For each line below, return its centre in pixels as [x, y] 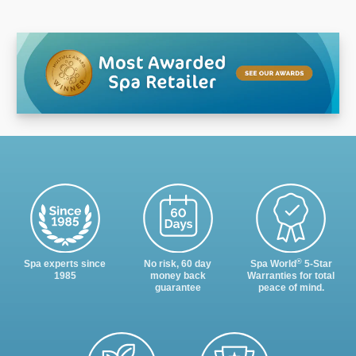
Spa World [273, 264]
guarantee [178, 288]
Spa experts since [65, 264]
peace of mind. [291, 288]
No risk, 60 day [178, 264]
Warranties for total [291, 276]
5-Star [317, 264]
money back [178, 276]
